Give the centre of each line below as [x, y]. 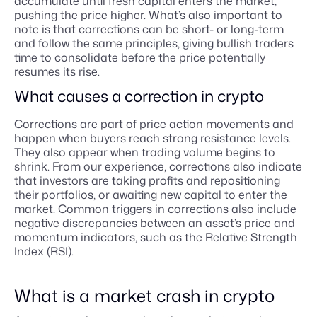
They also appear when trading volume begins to [145, 152]
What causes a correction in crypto [139, 96]
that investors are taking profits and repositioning [147, 180]
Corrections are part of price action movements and [154, 124]
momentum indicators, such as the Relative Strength [156, 237]
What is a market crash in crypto [144, 296]
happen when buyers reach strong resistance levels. [152, 138]
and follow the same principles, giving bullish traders [154, 43]
